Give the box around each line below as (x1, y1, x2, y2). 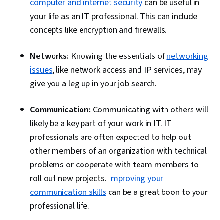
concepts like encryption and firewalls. (30, 24, 167, 37)
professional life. (30, 200, 90, 213)
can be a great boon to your (106, 186, 208, 199)
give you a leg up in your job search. (30, 78, 157, 90)
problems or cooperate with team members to (30, 159, 199, 171)
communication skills (30, 186, 106, 199)
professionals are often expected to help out (30, 131, 191, 144)
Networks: (30, 50, 69, 63)
